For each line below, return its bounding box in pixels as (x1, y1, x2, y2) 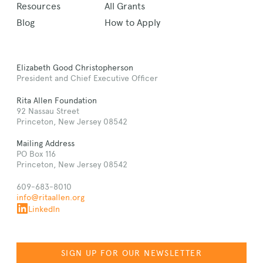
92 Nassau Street (16, 106, 79, 116)
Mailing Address (16, 139, 75, 149)
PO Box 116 (16, 149, 56, 159)
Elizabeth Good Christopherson (16, 63, 133, 73)
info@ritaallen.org (16, 192, 85, 202)
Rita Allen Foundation (16, 95, 97, 105)
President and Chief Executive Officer (16, 73, 158, 83)
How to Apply (104, 17, 160, 29)
